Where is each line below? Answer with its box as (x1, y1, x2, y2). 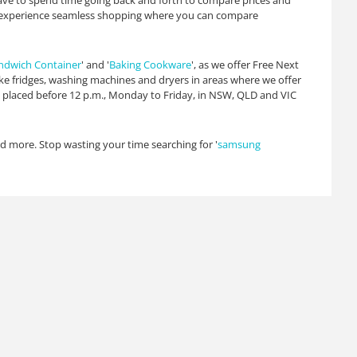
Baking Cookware (109, 57, 191, 72)
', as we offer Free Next (191, 57, 299, 72)
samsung (218, 137, 261, 151)
